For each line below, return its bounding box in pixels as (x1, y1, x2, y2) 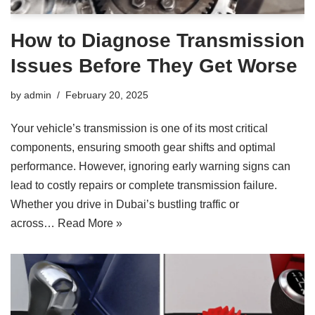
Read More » (58, 217, 122, 230)
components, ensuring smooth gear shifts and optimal (11, 141, 276, 154)
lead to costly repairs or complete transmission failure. (11, 179, 277, 192)
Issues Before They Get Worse (11, 55, 297, 77)
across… (11, 217, 58, 230)
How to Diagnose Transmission (11, 30, 304, 52)
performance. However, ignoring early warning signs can (11, 160, 290, 173)
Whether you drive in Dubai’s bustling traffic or (11, 198, 239, 211)
